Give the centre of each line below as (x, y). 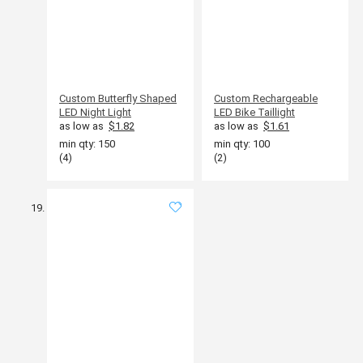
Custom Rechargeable (266, 98)
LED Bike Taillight (254, 112)
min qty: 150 (87, 143)
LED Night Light (95, 112)
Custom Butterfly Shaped (118, 98)
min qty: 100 (242, 143)
